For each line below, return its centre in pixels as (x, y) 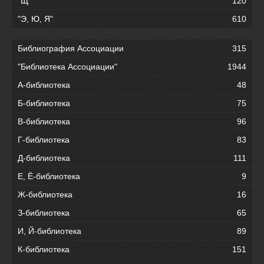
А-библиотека (44, 85)
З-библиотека (44, 212)
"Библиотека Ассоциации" (67, 66)
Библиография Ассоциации (71, 48)
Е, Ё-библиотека (49, 176)
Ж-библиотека (45, 194)
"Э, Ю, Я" (35, 19)
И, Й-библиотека (49, 231)
